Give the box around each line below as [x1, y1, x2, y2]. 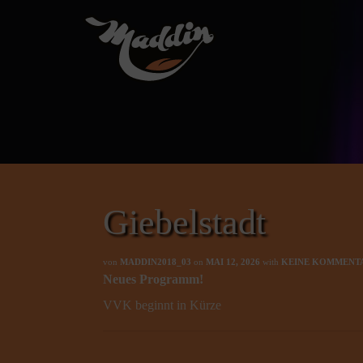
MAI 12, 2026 [206, 257, 260, 267]
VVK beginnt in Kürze [103, 298, 221, 312]
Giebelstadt [103, 203, 266, 242]
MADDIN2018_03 [120, 257, 191, 267]
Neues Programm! [103, 272, 203, 286]
